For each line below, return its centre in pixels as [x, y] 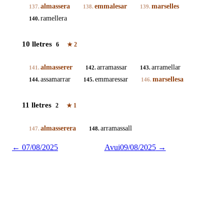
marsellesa [168, 79]
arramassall [116, 128]
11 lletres [37, 105]
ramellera [54, 18]
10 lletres [37, 44]
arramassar [112, 67]
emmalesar [111, 6]
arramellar [166, 67]
